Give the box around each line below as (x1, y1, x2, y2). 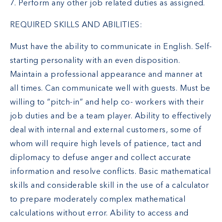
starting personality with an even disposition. (10, 57, 180, 65)
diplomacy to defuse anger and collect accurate (10, 154, 191, 163)
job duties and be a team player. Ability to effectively (10, 112, 212, 121)
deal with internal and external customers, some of (10, 126, 202, 135)
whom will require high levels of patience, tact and (10, 140, 202, 149)
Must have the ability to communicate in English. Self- (10, 43, 212, 52)
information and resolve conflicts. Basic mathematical (10, 168, 211, 176)
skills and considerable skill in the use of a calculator (10, 182, 209, 190)
